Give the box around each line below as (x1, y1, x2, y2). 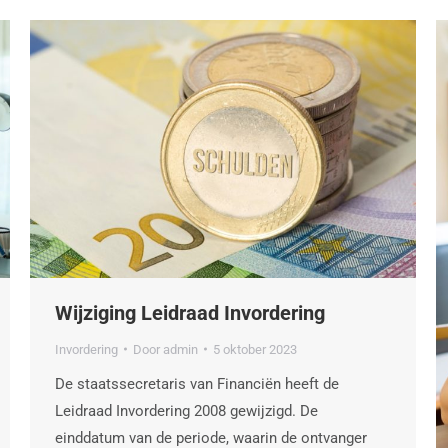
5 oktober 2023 (213, 341, 297, 357)
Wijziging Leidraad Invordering (55, 300, 325, 325)
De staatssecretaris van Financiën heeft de (55, 374, 339, 393)
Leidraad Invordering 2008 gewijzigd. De (55, 401, 318, 420)
